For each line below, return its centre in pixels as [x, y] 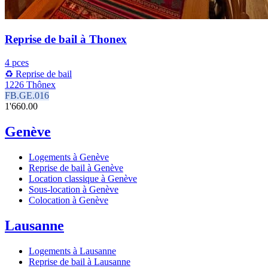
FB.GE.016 [27, 95]
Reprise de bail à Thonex [66, 39]
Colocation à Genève [68, 200]
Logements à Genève [69, 157]
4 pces [17, 62]
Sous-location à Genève [74, 189]
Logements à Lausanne [72, 251]
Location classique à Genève [83, 178]
